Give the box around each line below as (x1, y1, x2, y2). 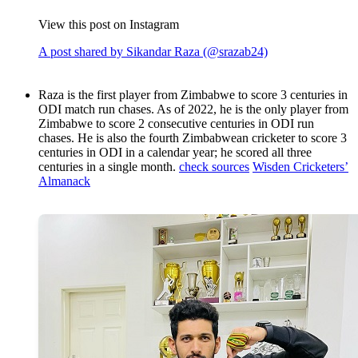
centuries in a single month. (38, 160, 179, 174)
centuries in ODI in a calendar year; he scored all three (38, 145, 312, 160)
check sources (179, 160, 249, 174)
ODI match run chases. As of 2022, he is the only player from (38, 102, 348, 117)
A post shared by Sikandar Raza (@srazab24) (38, 45, 268, 59)
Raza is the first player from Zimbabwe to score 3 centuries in (38, 88, 348, 102)
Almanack (38, 174, 90, 189)
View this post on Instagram (38, 18, 179, 32)
